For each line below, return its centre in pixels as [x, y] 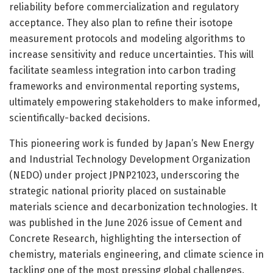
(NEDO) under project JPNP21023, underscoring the [124, 175]
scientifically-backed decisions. [80, 118]
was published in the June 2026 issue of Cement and [126, 222]
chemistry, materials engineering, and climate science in [136, 254]
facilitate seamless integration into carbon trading [122, 70]
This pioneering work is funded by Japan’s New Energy [132, 143]
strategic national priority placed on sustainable [118, 191]
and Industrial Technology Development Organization [130, 159]
